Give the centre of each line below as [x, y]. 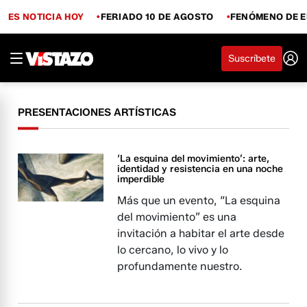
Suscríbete [252, 58]
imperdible [141, 179]
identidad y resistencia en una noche [200, 169]
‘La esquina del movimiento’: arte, [194, 159]
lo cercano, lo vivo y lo [173, 250]
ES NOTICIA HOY [46, 16]
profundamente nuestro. [180, 266]
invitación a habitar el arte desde [201, 233]
